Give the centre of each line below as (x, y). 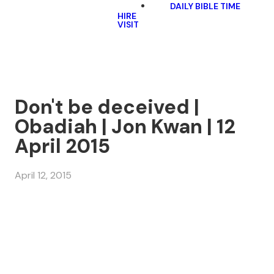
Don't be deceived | (107, 107)
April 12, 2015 (43, 176)
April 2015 (62, 146)
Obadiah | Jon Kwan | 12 (125, 127)
